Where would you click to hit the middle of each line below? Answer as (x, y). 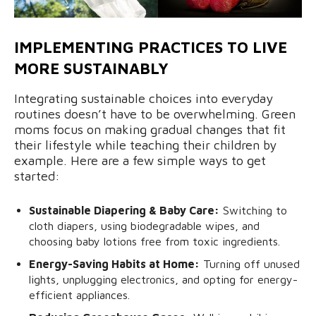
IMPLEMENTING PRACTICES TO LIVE (151, 47)
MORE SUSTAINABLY (91, 68)
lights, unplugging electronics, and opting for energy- (163, 279)
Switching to (253, 210)
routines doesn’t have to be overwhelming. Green (155, 114)
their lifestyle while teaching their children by (145, 145)
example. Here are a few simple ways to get (140, 160)
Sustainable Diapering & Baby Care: (124, 210)
